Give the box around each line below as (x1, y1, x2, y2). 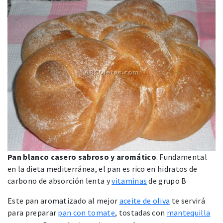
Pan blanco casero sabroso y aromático (7, 151, 156, 162)
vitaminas (111, 175, 147, 186)
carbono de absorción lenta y (7, 175, 112, 186)
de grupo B (147, 175, 187, 186)
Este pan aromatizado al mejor (7, 195, 119, 206)
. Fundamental (156, 151, 208, 162)
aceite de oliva (119, 195, 170, 206)
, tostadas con (114, 207, 167, 218)
